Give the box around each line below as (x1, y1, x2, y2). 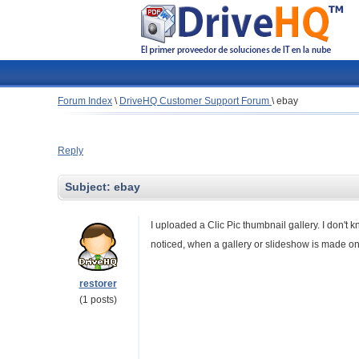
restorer (79, 278, 117, 289)
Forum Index (58, 95, 112, 107)
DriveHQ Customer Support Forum (119, 95, 272, 107)
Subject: (65, 180, 114, 193)
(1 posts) (79, 294, 117, 305)
